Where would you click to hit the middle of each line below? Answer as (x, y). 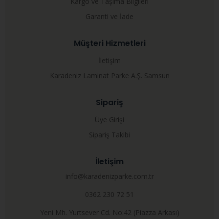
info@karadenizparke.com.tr (109, 176)
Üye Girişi (109, 120)
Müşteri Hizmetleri (109, 44)
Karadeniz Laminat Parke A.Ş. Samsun (109, 76)
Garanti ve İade (109, 17)
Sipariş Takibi (109, 135)
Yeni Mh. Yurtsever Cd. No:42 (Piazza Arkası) (109, 213)
